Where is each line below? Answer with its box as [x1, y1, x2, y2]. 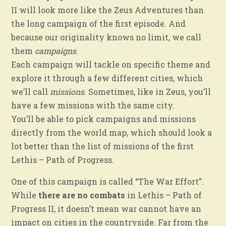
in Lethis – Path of [125, 189, 202, 200]
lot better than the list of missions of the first [11, 140, 194, 151]
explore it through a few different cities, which [11, 72, 203, 83]
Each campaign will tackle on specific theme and [11, 59, 211, 70]
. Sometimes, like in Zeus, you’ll [84, 86, 211, 97]
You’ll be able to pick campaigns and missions [11, 113, 196, 124]
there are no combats [38, 189, 126, 200]
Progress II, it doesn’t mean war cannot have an [11, 203, 202, 214]
